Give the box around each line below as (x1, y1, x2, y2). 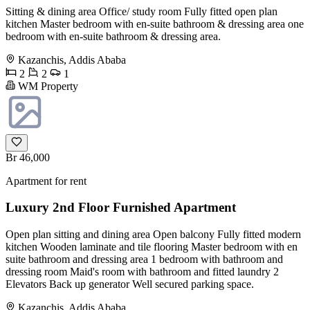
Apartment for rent (6, 174, 86, 187)
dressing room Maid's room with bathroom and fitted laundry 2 (6, 266, 279, 277)
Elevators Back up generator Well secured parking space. (6, 278, 254, 290)
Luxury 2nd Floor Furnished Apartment (6, 200, 236, 215)
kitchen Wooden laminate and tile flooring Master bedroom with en (6, 241, 298, 253)
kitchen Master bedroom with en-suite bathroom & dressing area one (6, 17, 304, 30)
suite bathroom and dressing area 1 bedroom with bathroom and (6, 253, 283, 265)
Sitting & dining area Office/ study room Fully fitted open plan (6, 5, 277, 17)
